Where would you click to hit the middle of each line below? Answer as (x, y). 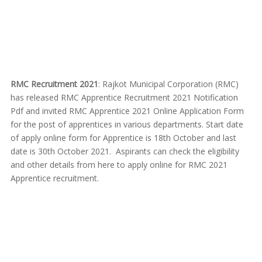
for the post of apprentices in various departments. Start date (127, 124)
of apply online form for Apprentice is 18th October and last (123, 138)
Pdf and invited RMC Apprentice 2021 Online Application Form (127, 111)
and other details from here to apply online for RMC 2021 (119, 165)
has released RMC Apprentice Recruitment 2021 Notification (124, 97)
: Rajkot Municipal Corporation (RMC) (168, 84)
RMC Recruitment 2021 (54, 84)
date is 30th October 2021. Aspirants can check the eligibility (125, 151)
